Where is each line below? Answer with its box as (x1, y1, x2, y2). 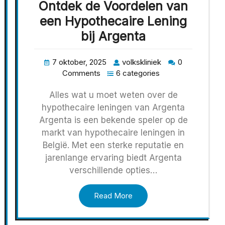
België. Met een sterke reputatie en (43, 140, 184, 150)
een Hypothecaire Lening (40, 13, 187, 29)
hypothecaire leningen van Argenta (42, 102, 185, 113)
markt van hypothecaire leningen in (42, 127, 185, 138)
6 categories (116, 68, 160, 78)
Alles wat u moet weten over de (49, 89, 178, 100)
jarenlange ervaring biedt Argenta (45, 152, 182, 163)
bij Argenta (81, 28, 146, 44)
